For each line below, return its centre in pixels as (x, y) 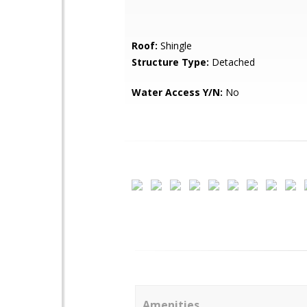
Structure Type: (170, 62)
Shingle (175, 46)
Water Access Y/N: (177, 92)
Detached (232, 62)
